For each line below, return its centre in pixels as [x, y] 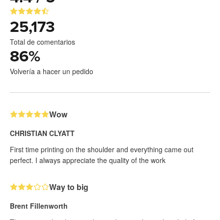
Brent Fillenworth [39, 206]
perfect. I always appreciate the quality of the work [88, 160]
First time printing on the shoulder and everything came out [102, 149]
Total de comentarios [42, 42]
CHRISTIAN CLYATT [42, 133]
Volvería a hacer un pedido [52, 71]
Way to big [69, 187]
